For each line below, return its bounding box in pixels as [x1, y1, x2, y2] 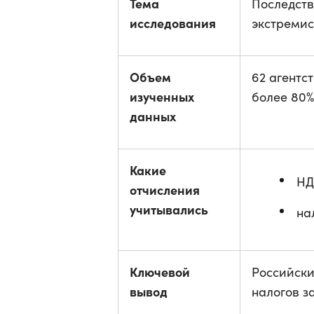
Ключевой [130, 263, 190, 280]
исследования [130, 14, 216, 32]
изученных [130, 88, 194, 105]
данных [130, 107, 176, 125]
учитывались [130, 200, 208, 218]
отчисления [130, 181, 200, 198]
